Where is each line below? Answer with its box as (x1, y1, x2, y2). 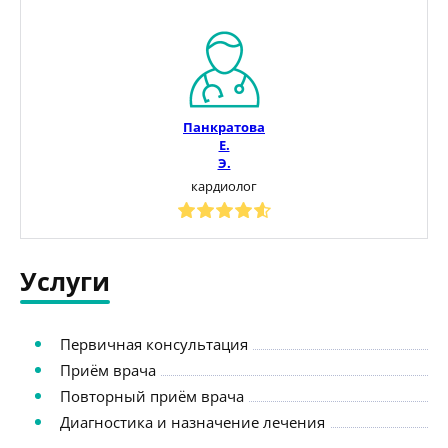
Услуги (20, 263, 110, 298)
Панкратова (183, 117, 265, 136)
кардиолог (191, 176, 257, 195)
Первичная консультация (60, 333, 248, 354)
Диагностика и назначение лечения (60, 411, 325, 432)
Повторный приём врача (60, 385, 244, 406)
